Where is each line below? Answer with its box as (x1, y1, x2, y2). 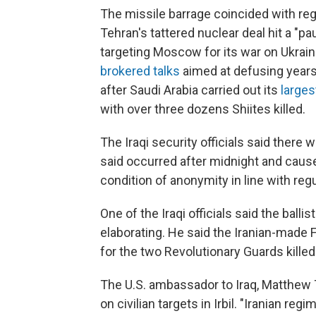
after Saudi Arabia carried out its (100, 82, 281, 97)
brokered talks (100, 63, 180, 78)
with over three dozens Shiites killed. (100, 101, 305, 116)
